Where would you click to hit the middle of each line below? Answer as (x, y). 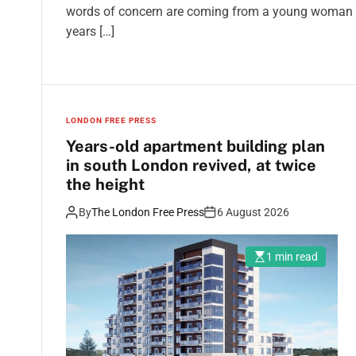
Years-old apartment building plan (195, 146)
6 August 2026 (253, 212)
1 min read (292, 256)
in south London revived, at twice (191, 165)
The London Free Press (148, 212)
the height (105, 184)
